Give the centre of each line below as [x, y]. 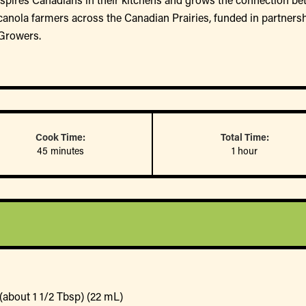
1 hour [245, 150]
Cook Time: [60, 137]
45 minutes [60, 150]
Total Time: [245, 137]
